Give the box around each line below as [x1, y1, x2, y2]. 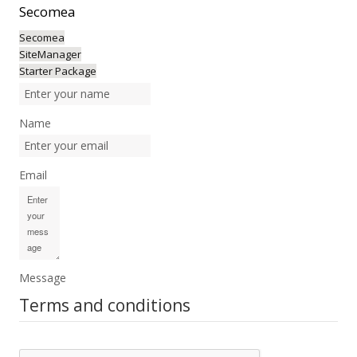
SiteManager [18, 47, 81, 61]
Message [18, 270, 66, 285]
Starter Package [18, 64, 96, 78]
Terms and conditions [18, 294, 190, 316]
